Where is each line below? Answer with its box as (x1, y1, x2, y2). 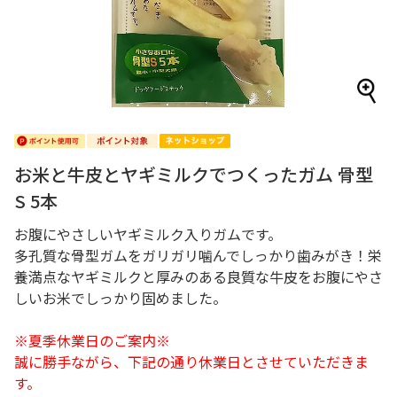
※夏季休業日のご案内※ (14, 330, 170, 351)
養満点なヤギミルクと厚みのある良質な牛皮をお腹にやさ (14, 266, 383, 287)
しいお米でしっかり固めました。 (14, 287, 227, 308)
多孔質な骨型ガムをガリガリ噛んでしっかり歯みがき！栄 (14, 245, 382, 266)
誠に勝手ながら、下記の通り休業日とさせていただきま (14, 351, 369, 372)
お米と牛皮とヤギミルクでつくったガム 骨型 (14, 161, 373, 187)
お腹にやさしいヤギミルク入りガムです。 (14, 223, 282, 245)
